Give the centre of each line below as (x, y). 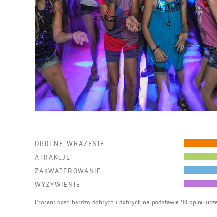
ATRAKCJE (53, 157)
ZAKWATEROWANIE (68, 171)
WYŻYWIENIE (58, 185)
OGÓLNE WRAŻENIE (70, 144)
